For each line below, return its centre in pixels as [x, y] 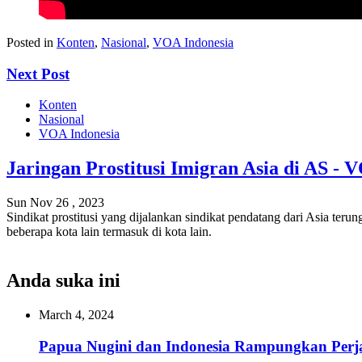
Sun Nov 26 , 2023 [55, 203]
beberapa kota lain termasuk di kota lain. [109, 232]
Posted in [32, 42]
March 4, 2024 [76, 314]
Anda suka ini [63, 281]
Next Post [38, 74]
